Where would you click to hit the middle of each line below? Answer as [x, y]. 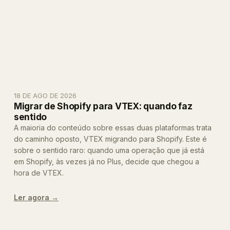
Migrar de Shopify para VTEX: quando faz [103, 106]
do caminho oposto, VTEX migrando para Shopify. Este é [110, 139]
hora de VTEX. [39, 172]
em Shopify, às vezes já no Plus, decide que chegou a [106, 161]
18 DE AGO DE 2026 [45, 95]
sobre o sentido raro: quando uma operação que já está [109, 150]
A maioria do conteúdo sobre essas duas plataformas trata [112, 127]
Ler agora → [36, 197]
